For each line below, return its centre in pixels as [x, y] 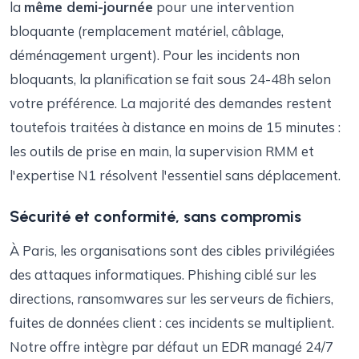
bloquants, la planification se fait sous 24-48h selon [170, 79]
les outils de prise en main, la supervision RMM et [162, 151]
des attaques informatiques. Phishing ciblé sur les [163, 274]
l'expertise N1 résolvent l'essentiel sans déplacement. [175, 175]
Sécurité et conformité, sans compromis [155, 216]
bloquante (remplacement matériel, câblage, [147, 31]
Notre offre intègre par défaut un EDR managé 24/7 [171, 347]
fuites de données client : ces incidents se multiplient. [172, 323]
